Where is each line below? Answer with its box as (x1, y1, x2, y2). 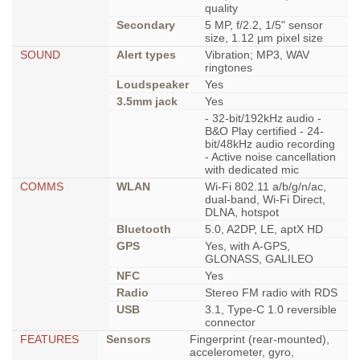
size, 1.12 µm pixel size (205, 31, 323, 44)
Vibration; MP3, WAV (205, 48, 309, 61)
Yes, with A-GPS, (205, 239, 290, 252)
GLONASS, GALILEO (205, 252, 313, 265)
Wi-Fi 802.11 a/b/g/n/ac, (205, 180, 326, 193)
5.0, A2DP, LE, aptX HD (205, 223, 323, 235)
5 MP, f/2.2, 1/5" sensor (205, 18, 323, 31)
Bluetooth (117, 223, 171, 235)
